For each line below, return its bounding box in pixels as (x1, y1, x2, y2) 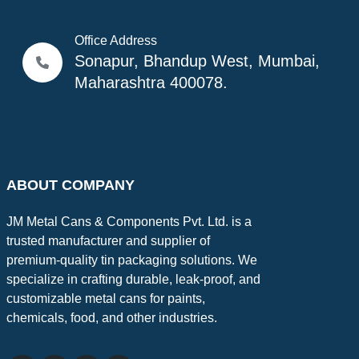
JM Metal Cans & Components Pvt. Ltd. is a (6, 215, 252, 229)
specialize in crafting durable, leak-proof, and (6, 272, 260, 287)
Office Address (74, 34, 157, 48)
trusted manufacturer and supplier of (6, 234, 210, 248)
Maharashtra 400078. (74, 74, 228, 92)
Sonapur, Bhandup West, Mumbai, (74, 52, 320, 71)
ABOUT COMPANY (6, 177, 135, 194)
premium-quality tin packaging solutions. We (6, 253, 257, 268)
